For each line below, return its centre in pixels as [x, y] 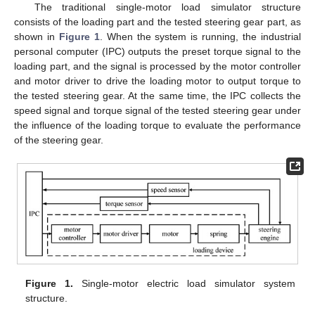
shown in [37, 36]
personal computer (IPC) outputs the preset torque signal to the [157, 51]
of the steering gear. [59, 140]
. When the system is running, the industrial [200, 36]
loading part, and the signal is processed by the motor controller [157, 66]
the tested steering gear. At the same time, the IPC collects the [157, 95]
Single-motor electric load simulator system [184, 284]
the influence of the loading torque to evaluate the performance [157, 125]
